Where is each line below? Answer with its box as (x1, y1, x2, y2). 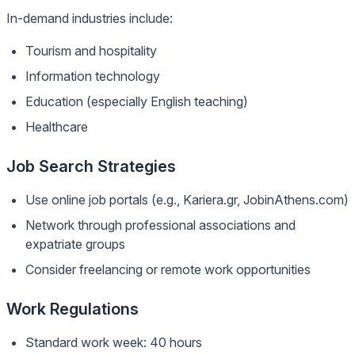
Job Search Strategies (6, 157, 176, 176)
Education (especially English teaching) (25, 94, 248, 109)
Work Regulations (6, 300, 139, 319)
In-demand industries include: (6, 10, 173, 26)
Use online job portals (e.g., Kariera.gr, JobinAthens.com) (25, 192, 349, 208)
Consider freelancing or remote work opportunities (25, 261, 311, 277)
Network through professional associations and (25, 217, 296, 233)
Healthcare (25, 119, 88, 135)
